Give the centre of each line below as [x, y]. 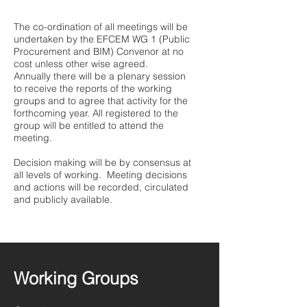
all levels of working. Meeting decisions [100, 175]
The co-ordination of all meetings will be [101, 27]
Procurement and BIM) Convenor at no [99, 51]
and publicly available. [63, 199]
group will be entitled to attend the [89, 125]
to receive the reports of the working [93, 88]
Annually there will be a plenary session [100, 76]
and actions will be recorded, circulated [101, 187]
